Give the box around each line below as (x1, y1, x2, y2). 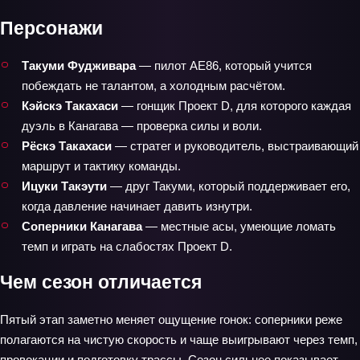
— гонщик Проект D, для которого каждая (118, 98, 351, 112)
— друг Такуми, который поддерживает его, (107, 178, 350, 193)
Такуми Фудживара (22, 58, 136, 72)
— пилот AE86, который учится (136, 58, 312, 72)
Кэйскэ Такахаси (22, 98, 118, 112)
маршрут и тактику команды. (22, 158, 181, 173)
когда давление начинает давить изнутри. (22, 198, 252, 213)
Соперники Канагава (22, 219, 142, 233)
